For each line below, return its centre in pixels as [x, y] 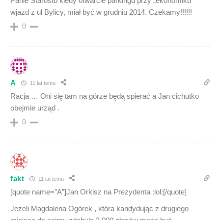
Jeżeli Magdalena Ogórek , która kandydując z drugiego [99, 209]
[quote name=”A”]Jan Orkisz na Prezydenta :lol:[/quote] [98, 192]
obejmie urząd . [35, 108]
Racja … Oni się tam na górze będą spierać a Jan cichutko [105, 96]
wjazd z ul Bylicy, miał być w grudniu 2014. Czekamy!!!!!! [101, 12]
